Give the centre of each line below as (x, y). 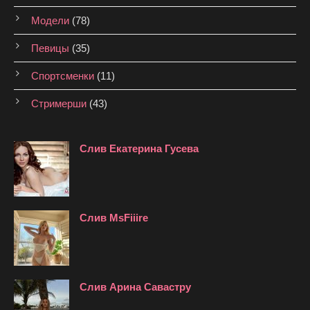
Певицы (50, 48)
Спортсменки (63, 76)
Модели (50, 21)
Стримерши (59, 104)
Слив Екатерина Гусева (139, 149)
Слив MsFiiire (114, 218)
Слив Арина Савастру (135, 287)
